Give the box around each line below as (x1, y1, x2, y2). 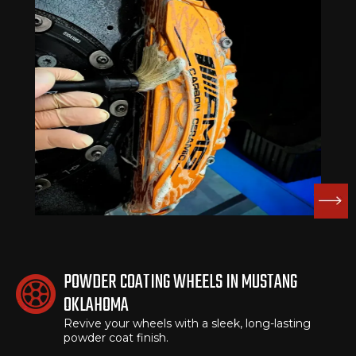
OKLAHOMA (64, 291, 129, 321)
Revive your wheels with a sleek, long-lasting (64, 316, 311, 331)
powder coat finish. (64, 331, 168, 346)
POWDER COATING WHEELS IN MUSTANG (64, 268, 297, 298)
